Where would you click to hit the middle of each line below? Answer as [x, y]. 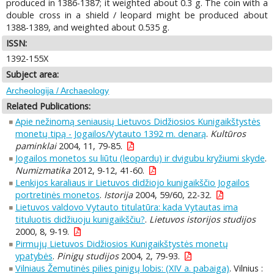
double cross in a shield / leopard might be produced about [137, 15]
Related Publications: [49, 106]
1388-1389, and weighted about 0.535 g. [88, 27]
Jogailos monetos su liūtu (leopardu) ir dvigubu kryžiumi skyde [140, 158]
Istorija [118, 195]
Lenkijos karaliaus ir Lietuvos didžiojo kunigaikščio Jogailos [132, 183]
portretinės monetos [57, 195]
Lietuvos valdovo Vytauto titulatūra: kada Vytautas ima [126, 207]
